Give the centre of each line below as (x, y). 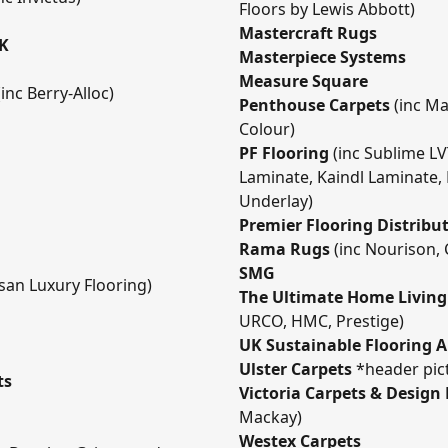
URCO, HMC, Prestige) (321, 320)
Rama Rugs (284, 248)
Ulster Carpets (297, 368)
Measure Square (303, 80)
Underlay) (276, 200)
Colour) (267, 128)
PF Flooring (284, 152)
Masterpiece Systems (322, 56)
